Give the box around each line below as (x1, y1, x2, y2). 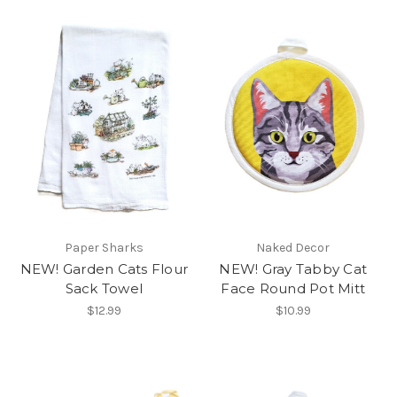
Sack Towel (65, 279, 143, 297)
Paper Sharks (64, 239, 144, 255)
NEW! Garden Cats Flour (19, 260, 188, 277)
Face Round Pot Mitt (221, 279, 366, 297)
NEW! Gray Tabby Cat (219, 260, 368, 277)
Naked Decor (256, 239, 331, 255)
